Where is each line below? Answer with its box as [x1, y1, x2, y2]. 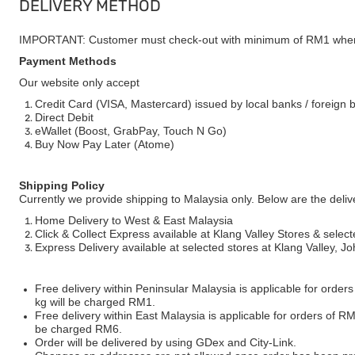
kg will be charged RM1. [35, 296, 155, 308]
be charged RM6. [35, 323, 122, 335]
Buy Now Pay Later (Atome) [35, 138, 174, 151]
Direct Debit [35, 111, 94, 124]
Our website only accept [19, 76, 139, 89]
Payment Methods [19, 55, 116, 67]
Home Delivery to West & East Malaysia [35, 214, 233, 227]
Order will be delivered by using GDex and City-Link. [35, 336, 296, 349]
